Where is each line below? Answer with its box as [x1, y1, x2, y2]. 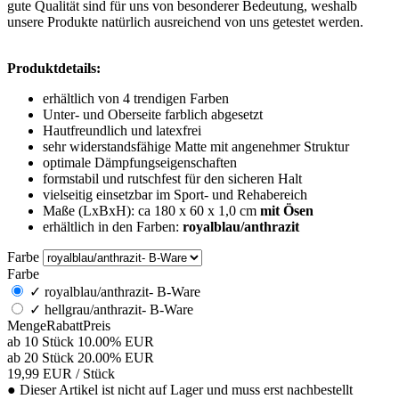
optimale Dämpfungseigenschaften [43, 154, 237, 170]
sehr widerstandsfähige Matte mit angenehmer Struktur [43, 138, 349, 154]
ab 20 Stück [7, 349, 74, 365]
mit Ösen [256, 202, 313, 218]
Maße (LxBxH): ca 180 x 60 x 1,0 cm [43, 202, 256, 218]
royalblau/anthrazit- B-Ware [45, 283, 200, 299]
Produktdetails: [7, 60, 104, 76]
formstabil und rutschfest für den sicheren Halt [43, 170, 302, 186]
